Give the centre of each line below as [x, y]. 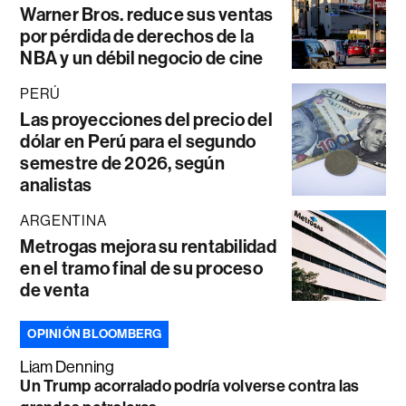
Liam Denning [68, 367]
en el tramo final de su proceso [141, 268]
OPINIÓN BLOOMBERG [95, 333]
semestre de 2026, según [122, 163]
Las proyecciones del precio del [146, 119]
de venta [55, 290]
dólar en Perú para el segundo [138, 141]
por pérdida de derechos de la [137, 36]
